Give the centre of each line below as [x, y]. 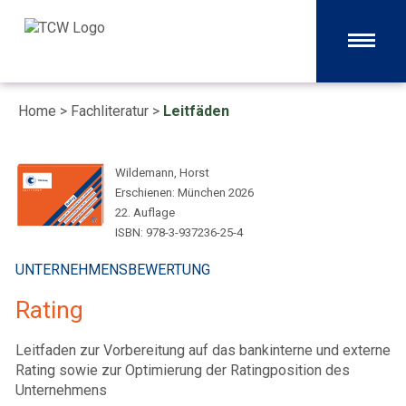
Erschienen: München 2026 [184, 193]
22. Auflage [145, 213]
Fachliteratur [110, 111]
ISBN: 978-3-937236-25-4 [179, 232]
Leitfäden [196, 111]
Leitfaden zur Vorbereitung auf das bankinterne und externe [203, 350]
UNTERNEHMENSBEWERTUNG [113, 270]
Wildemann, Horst [162, 173]
